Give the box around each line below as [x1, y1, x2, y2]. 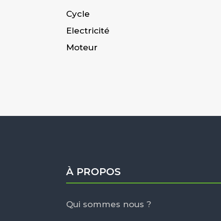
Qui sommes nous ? [66, 199, 152, 209]
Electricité [66, 26, 110, 36]
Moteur [66, 42, 98, 53]
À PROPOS [66, 165, 121, 178]
